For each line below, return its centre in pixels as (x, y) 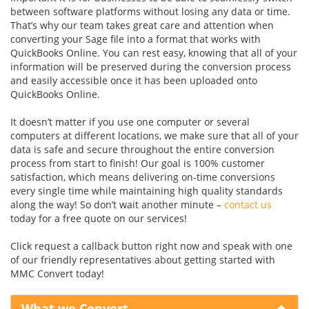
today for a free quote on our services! (99, 218)
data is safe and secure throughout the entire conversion (142, 149)
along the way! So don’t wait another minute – (117, 205)
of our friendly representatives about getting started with (143, 260)
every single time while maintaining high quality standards (147, 191)
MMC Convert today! (57, 273)
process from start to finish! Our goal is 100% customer (138, 163)
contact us (248, 205)
